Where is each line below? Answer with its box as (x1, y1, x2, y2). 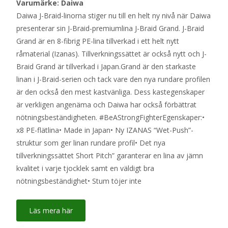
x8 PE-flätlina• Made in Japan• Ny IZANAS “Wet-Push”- (16, 125, 193, 135)
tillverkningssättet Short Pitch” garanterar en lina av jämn (16, 150, 203, 160)
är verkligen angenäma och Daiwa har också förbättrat (16, 99, 196, 109)
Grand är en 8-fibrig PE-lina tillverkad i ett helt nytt (16, 36, 179, 46)
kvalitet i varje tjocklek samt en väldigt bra (16, 163, 154, 173)
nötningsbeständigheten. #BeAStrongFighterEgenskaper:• (16, 112, 205, 122)
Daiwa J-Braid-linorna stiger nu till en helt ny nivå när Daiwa (16, 10, 211, 20)
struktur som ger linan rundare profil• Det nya (16, 137, 165, 148)
